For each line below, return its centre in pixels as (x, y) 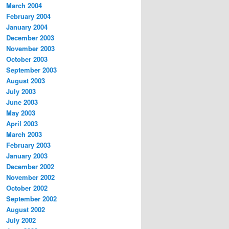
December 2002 (30, 167)
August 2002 (26, 210)
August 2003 (26, 81)
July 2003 (21, 91)
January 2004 (27, 27)
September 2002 (31, 199)
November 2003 (30, 49)
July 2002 (21, 220)
